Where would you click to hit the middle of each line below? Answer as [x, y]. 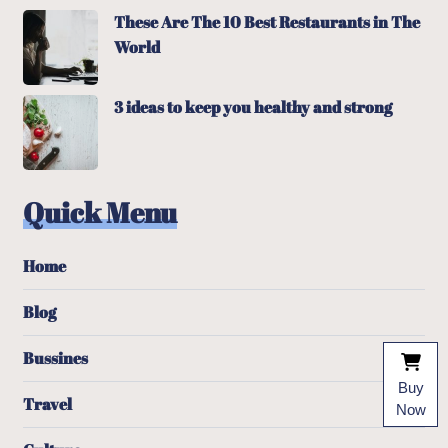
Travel [48, 404]
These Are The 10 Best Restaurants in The [267, 22]
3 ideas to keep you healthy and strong [253, 107]
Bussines [56, 358]
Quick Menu [100, 212]
